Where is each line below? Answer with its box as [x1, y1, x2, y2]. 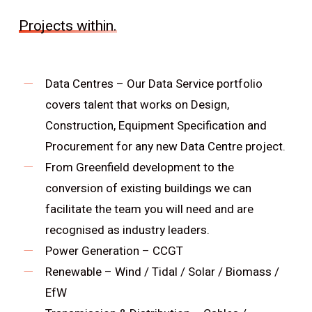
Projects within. [18, 15, 117, 37]
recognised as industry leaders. [45, 221, 210, 239]
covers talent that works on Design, [45, 96, 229, 114]
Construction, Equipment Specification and [45, 117, 267, 134]
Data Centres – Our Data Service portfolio [45, 75, 263, 93]
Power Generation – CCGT [45, 242, 183, 260]
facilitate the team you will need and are [45, 201, 253, 218]
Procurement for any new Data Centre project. [45, 138, 286, 155]
